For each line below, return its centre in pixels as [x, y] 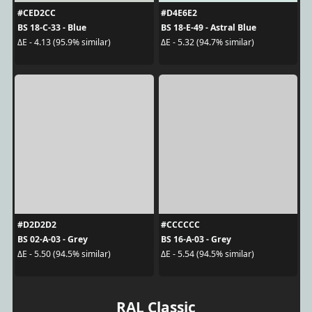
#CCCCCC [180, 224]
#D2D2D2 [37, 224]
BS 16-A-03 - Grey [196, 239]
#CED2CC [36, 13]
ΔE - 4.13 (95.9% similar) [64, 42]
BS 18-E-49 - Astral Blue [209, 27]
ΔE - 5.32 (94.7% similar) [208, 42]
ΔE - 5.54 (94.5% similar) [208, 254]
